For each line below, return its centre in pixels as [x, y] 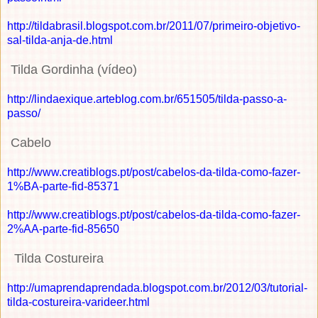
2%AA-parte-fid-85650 [63, 229]
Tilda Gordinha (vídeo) [74, 69]
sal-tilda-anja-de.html [60, 40]
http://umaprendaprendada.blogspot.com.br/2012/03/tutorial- [157, 287]
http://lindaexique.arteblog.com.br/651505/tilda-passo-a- [147, 99]
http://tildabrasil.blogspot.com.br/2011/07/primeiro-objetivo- [154, 26]
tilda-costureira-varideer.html [78, 302]
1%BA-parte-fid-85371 [63, 186]
